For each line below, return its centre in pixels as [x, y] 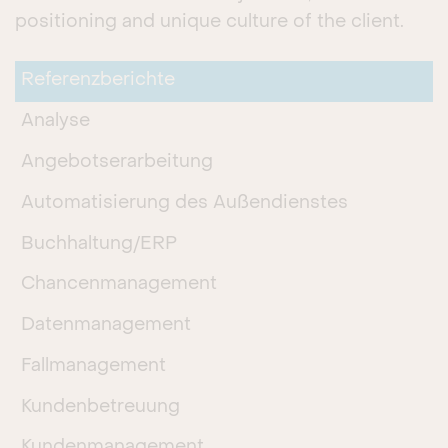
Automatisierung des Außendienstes [185, 203]
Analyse [56, 122]
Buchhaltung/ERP [99, 244]
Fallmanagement [94, 366]
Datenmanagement [106, 326]
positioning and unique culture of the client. [209, 22]
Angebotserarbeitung [117, 162]
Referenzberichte [98, 81]
